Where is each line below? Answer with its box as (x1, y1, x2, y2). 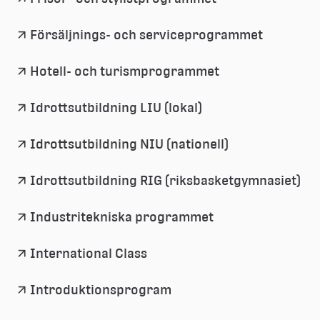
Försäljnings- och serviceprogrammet (30, 27, 263, 42)
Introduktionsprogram (30, 282, 171, 297)
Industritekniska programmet (30, 209, 214, 224)
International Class (30, 246, 147, 261)
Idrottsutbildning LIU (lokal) (30, 100, 202, 115)
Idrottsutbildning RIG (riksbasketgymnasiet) (30, 173, 301, 188)
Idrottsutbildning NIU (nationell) (30, 136, 229, 151)
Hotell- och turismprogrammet (30, 64, 219, 79)
